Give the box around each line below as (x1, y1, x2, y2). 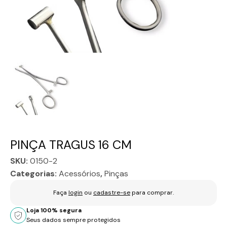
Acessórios (59, 168, 100, 179)
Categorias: (10, 168, 59, 179)
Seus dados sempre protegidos (26, 216, 121, 224)
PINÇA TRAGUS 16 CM (10, 137, 132, 153)
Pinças (104, 168, 128, 179)
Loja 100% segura (26, 206, 82, 215)
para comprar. (130, 188, 174, 197)
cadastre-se (93, 188, 130, 197)
